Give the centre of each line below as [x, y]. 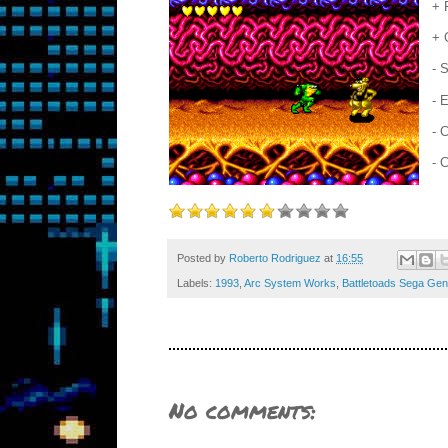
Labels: [196, 282]
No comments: [242, 410]
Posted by [203, 258]
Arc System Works [290, 282]
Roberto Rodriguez [275, 258]
